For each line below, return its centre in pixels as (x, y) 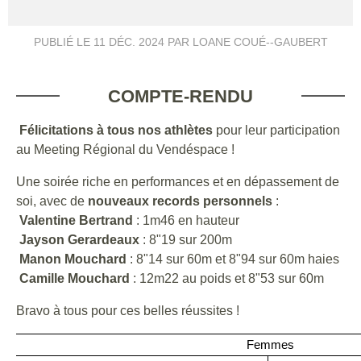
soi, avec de (52, 201)
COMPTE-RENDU (180, 96)
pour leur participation (276, 130)
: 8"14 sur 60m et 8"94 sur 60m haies (234, 259)
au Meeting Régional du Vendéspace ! (127, 149)
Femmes (270, 344)
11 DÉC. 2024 (129, 41)
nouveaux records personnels (180, 201)
